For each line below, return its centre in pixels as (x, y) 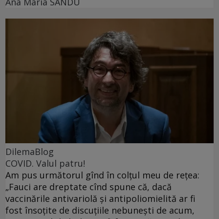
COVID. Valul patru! (45, 164)
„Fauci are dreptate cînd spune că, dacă (88, 187)
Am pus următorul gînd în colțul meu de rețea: (102, 175)
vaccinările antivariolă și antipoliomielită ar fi (100, 199)
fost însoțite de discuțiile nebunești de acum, (100, 210)
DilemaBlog (30, 152)
